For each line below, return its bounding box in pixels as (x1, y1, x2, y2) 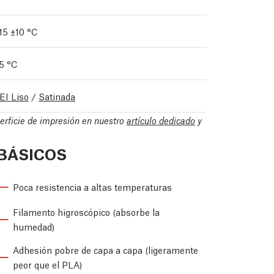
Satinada (39, 89, 75, 102)
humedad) (13, 220, 54, 233)
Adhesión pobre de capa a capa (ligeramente (13, 243, 198, 256)
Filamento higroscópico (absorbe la (13, 206, 160, 218)
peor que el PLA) (13, 258, 82, 271)
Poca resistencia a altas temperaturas (13, 180, 172, 193)
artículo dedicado (127, 114, 195, 126)
